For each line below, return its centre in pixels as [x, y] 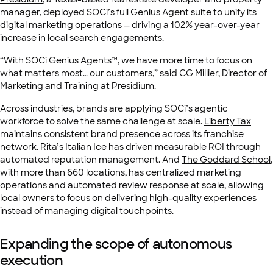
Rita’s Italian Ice [73, 147]
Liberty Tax [228, 121]
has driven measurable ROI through [184, 147]
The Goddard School [226, 160]
